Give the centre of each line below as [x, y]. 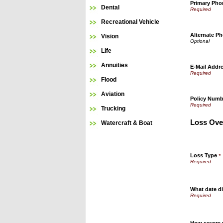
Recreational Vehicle [130, 22]
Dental [110, 7]
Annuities [114, 65]
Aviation [113, 94]
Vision [110, 36]
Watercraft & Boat [127, 123]
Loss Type [204, 155]
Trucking [113, 109]
